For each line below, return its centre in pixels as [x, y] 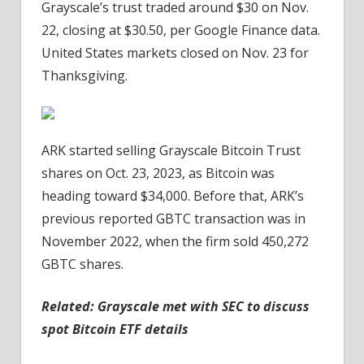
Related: [69, 307]
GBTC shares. [82, 264]
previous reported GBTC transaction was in [173, 219]
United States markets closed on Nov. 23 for [175, 53]
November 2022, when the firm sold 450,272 [175, 242]
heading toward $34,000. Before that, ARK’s [173, 196]
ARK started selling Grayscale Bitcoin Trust [171, 151]
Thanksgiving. [84, 76]
